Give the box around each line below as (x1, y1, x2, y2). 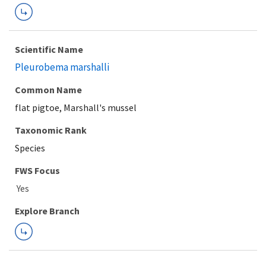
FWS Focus (15, 164, 60, 176)
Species (15, 142, 45, 154)
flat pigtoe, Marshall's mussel (15, 102, 137, 113)
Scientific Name (15, 43, 83, 55)
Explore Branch (15, 205, 80, 217)
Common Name (15, 84, 82, 96)
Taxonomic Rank (15, 124, 87, 136)
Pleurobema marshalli (15, 61, 109, 74)
